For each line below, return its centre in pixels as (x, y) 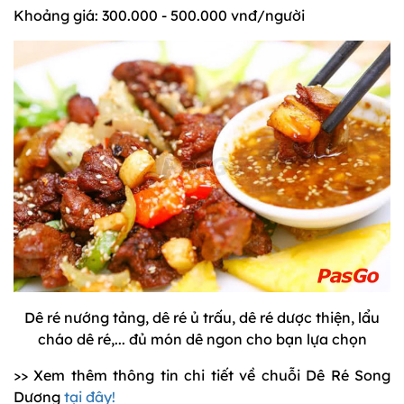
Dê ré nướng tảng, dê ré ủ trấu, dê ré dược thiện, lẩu (202, 318)
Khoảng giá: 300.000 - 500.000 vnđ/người (159, 16)
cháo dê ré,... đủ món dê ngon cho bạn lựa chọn (202, 340)
